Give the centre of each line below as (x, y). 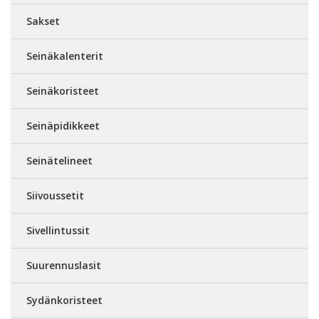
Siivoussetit (55, 195)
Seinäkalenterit (65, 56)
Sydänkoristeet (64, 300)
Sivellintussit (58, 230)
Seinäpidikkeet (63, 126)
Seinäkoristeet (63, 91)
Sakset (43, 21)
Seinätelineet (59, 161)
